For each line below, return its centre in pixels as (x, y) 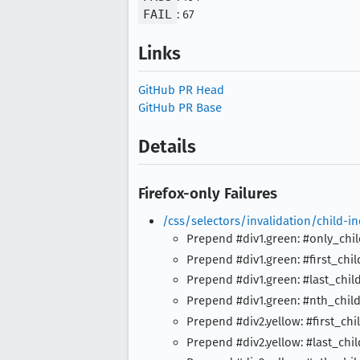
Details (167, 147)
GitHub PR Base (180, 108)
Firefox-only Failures (208, 193)
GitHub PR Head (181, 90)
